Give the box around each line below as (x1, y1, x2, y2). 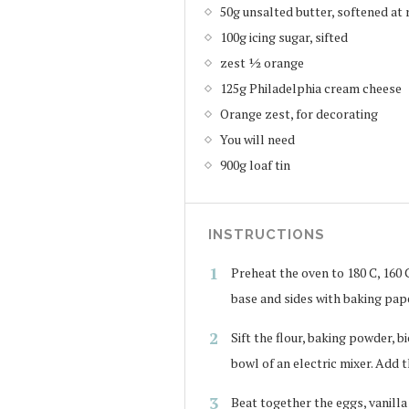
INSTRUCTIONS (208, 225, 325, 243)
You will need (220, 130, 295, 148)
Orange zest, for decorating (220, 104, 378, 122)
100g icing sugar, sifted (220, 27, 348, 46)
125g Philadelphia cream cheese (220, 79, 402, 97)
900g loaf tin (220, 155, 290, 173)
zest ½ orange (220, 53, 304, 71)
